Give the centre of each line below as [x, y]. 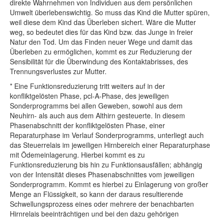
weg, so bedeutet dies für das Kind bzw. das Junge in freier [101, 32]
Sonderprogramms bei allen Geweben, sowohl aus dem [96, 106]
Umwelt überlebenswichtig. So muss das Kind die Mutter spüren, [110, 13]
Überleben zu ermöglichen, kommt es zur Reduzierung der [101, 52]
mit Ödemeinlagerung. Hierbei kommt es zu [77, 155]
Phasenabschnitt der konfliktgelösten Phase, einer [87, 125]
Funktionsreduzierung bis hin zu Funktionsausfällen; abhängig [106, 165]
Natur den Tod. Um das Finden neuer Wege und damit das [101, 42]
